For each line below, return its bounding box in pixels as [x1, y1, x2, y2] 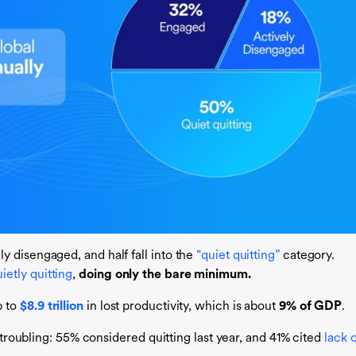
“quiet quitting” [196, 250, 280, 262]
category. [279, 250, 335, 262]
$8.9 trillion [20, 300, 83, 313]
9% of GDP [278, 300, 342, 313]
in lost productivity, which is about [83, 300, 279, 313]
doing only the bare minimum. [79, 269, 251, 281]
